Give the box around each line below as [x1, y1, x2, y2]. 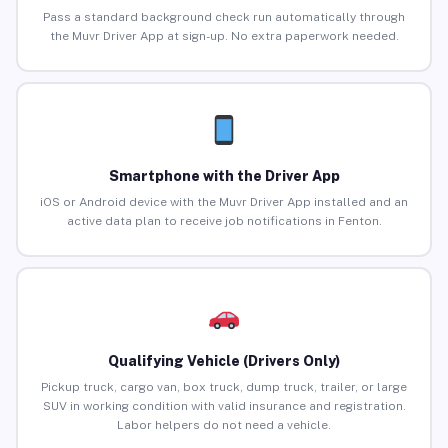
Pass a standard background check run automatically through [43, 10, 405, 25]
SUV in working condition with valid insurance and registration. [42, 399, 406, 414]
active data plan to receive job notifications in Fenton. [66, 214, 382, 229]
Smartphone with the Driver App [108, 168, 340, 185]
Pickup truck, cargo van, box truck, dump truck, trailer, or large [41, 380, 407, 395]
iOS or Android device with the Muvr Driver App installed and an [40, 195, 408, 210]
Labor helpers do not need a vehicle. [117, 418, 331, 433]
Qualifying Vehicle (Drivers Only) [108, 353, 340, 370]
